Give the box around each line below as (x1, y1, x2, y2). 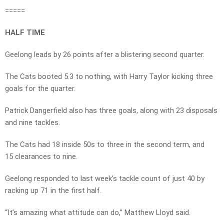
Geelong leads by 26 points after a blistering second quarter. (5, 50, 204, 59)
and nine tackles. (5, 118, 60, 127)
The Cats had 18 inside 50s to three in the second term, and (5, 140, 204, 149)
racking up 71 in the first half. (5, 186, 101, 195)
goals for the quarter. (5, 84, 75, 93)
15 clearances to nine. (5, 152, 77, 161)
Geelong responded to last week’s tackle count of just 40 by (5, 174, 204, 183)
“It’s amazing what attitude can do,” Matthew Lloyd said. (5, 208, 190, 217)
